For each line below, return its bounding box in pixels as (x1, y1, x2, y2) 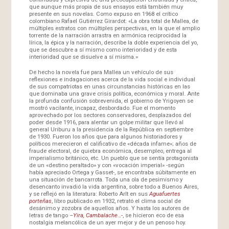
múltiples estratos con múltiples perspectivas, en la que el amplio (29, 24, 200, 32)
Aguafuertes (149, 190, 180, 197)
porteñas (29, 197, 52, 204)
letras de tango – (29, 211, 73, 219)
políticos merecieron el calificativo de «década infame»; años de (29, 140, 196, 147)
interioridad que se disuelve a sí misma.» (29, 53, 138, 60)
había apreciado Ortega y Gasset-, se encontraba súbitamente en (29, 168, 196, 176)
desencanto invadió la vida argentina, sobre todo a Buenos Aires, (29, 182, 198, 190)
